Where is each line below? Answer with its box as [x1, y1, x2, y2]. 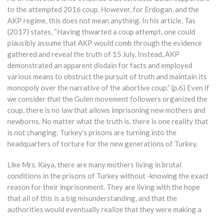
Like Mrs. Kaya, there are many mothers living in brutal [7, 160, 182, 169]
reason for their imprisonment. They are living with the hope [7, 182, 200, 192]
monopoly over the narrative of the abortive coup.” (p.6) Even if [7, 83, 209, 92]
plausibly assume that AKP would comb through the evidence [7, 38, 202, 48]
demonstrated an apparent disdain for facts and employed [7, 61, 192, 70]
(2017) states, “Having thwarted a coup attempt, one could [7, 27, 195, 36]
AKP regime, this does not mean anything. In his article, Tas [7, 16, 196, 25]
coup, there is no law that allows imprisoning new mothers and [7, 106, 205, 115]
